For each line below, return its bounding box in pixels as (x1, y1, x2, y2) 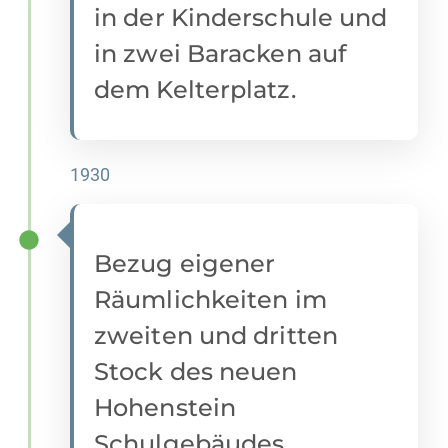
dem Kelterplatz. (94, 75, 296, 105)
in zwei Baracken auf (94, 39, 347, 69)
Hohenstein (94, 393, 236, 423)
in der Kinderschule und (94, 3, 388, 33)
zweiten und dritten (94, 321, 338, 351)
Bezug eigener (94, 249, 276, 279)
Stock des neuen (94, 357, 298, 387)
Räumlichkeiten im (94, 285, 327, 315)
